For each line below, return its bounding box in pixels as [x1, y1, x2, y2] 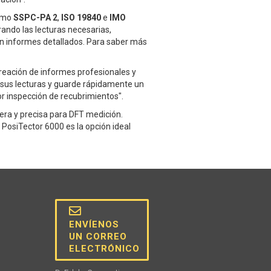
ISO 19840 [61, 13, 101, 23]
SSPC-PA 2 [13, 13, 57, 23]
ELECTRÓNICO [69, 243, 140, 255]
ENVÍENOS [69, 219, 119, 230]
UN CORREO [69, 231, 127, 243]
